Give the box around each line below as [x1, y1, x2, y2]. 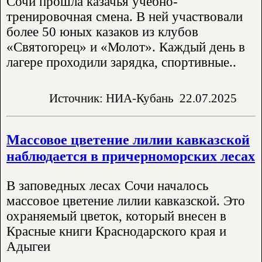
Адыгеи [6, 239, 50, 254]
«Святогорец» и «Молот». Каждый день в [6, 40, 245, 55]
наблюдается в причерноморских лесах [6, 147, 255, 164]
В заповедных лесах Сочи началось [6, 178, 208, 194]
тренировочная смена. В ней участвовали [6, 9, 243, 25]
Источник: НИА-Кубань [49, 91, 174, 105]
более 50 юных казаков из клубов [6, 25, 198, 40]
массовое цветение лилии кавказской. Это [6, 194, 245, 209]
